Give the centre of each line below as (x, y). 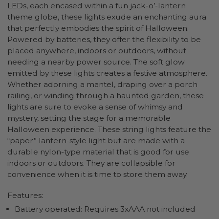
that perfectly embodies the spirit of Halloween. (98, 28)
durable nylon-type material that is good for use (98, 152)
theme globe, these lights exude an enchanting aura (107, 17)
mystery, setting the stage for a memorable (89, 118)
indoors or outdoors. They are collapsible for (91, 163)
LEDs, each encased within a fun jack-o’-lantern (97, 6)
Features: (25, 195)
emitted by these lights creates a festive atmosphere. (107, 73)
